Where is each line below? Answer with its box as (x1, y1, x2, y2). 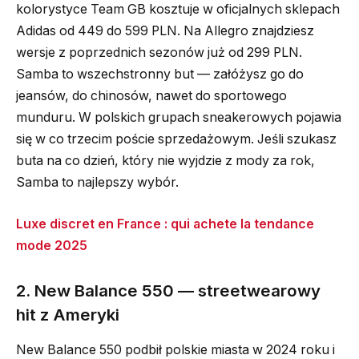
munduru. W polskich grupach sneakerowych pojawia (16, 110, 341, 126)
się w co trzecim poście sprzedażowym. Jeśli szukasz (16, 131, 337, 147)
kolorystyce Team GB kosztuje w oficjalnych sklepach (16, 2, 340, 18)
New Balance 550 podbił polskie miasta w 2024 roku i (16, 341, 335, 357)
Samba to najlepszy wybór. (16, 175, 179, 191)
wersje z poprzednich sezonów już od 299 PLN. (16, 45, 302, 61)
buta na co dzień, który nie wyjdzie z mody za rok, (16, 153, 315, 169)
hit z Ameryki (16, 304, 119, 325)
